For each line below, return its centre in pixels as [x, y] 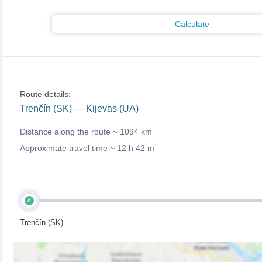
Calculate [192, 24]
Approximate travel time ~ [68, 148]
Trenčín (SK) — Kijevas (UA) [79, 108]
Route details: [45, 94]
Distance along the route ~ [70, 132]
